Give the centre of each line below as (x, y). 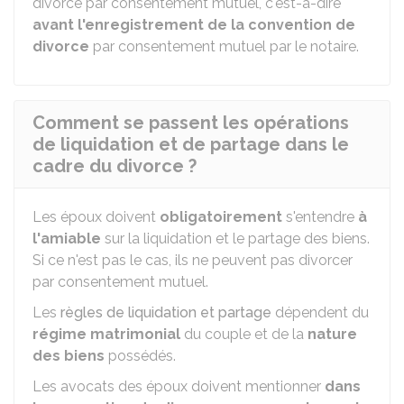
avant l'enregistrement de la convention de (194, 25)
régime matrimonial (106, 334)
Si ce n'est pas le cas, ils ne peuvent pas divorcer (193, 260)
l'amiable (69, 239)
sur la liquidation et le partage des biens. (237, 239)
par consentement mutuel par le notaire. (224, 46)
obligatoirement (221, 217)
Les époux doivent (96, 217)
